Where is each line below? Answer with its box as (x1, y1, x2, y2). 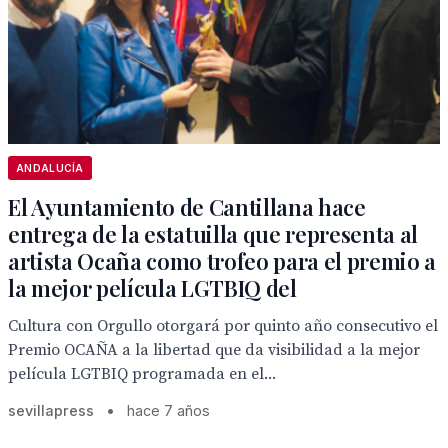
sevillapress (8, 402, 94, 419)
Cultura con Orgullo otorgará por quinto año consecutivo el (8, 316, 438, 336)
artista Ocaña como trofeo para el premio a (8, 246, 437, 276)
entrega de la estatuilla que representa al (8, 219, 419, 249)
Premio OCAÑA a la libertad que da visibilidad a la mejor (8, 340, 420, 360)
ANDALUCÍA (16, 162, 84, 174)
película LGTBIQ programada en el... (8, 364, 276, 384)
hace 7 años (127, 402, 210, 419)
